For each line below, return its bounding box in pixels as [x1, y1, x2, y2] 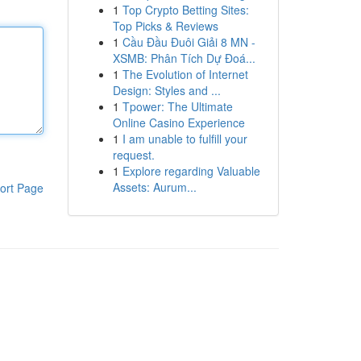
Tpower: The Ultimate [122, 98, 233, 114]
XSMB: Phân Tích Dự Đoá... [112, 50, 255, 66]
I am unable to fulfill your [122, 131, 247, 147]
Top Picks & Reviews [112, 18, 218, 34]
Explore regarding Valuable [122, 163, 260, 179]
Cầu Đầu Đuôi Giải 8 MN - [122, 34, 255, 50]
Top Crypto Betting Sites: [122, 2, 249, 18]
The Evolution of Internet [122, 66, 248, 82]
